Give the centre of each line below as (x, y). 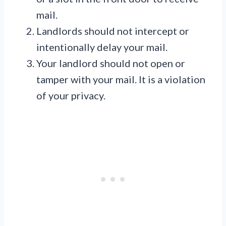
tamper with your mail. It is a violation (121, 79)
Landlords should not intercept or (113, 31)
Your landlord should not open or (111, 63)
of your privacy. (71, 96)
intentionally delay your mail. (102, 47)
